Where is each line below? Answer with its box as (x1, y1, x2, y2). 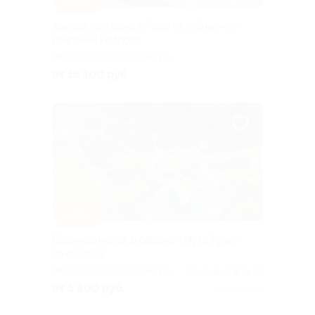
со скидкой (52, 247, 104, 259)
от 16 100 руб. (52, 67, 130, 82)
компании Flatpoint (52, 34, 141, 46)
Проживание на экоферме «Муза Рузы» (52, 233, 238, 245)
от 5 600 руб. (52, 281, 125, 295)
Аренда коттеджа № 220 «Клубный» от (52, 20, 238, 32)
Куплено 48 (217, 283, 263, 294)
